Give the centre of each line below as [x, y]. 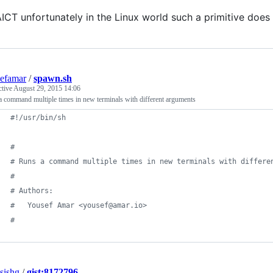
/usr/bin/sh [42, 117]
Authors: [34, 190]
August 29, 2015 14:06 [47, 88]
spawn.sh [53, 78]
